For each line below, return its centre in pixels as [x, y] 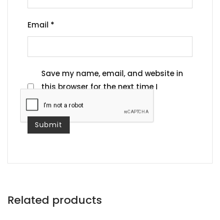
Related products [55, 200]
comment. [61, 100]
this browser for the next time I [99, 87]
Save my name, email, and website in [112, 73]
